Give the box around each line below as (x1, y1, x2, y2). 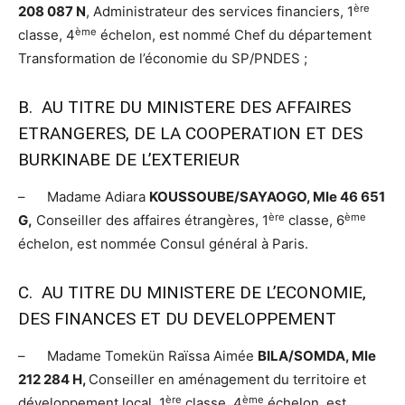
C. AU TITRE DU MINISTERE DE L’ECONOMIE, (18, 282, 366, 304)
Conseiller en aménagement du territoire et (89, 371, 366, 389)
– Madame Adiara (18, 188, 149, 206)
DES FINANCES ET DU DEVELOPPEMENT (18, 308, 336, 330)
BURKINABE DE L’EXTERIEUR (18, 149, 240, 171)
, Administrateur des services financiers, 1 (86, 3, 353, 21)
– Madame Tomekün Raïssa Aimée (18, 347, 258, 365)
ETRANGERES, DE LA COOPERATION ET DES (18, 123, 363, 145)
